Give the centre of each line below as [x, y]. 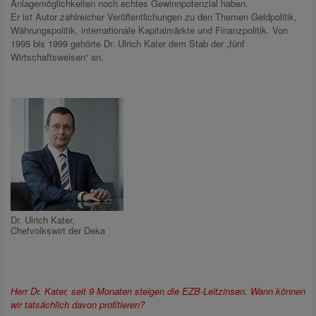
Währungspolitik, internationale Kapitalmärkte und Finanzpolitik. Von [149, 30]
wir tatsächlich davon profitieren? [78, 305]
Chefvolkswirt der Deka [58, 231]
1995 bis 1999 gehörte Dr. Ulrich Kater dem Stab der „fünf [128, 44]
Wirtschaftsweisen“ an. [57, 57]
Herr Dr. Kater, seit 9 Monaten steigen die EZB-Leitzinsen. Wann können [158, 291]
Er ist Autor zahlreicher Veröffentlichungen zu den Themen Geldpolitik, [154, 17]
